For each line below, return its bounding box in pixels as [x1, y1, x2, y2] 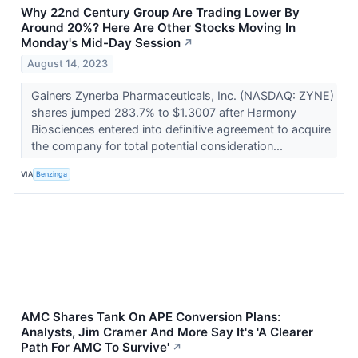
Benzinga [36, 169, 68, 179]
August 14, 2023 [27, 57, 109, 70]
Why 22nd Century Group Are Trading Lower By [21, 5, 300, 21]
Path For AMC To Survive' [21, 339, 169, 355]
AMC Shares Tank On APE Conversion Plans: [21, 308, 280, 324]
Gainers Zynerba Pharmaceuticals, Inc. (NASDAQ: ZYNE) [30, 88, 334, 102]
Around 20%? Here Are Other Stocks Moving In [21, 20, 296, 36]
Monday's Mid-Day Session [21, 35, 181, 51]
